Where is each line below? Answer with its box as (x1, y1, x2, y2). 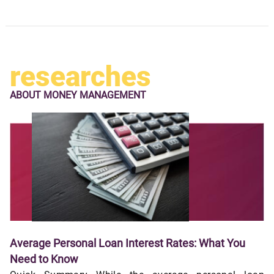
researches (10, 60, 151, 94)
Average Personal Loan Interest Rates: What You (10, 237, 245, 250)
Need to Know (10, 253, 78, 266)
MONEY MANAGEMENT (43, 89, 146, 102)
